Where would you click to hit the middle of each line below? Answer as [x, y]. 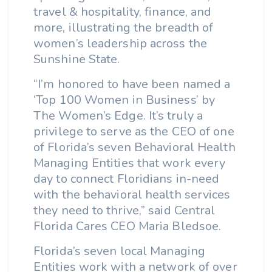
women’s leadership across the [120, 44]
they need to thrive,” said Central [124, 211]
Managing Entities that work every [130, 163]
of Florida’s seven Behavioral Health [134, 148]
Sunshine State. [77, 59]
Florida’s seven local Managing [120, 251]
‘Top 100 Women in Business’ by [124, 100]
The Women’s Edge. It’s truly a [118, 116]
